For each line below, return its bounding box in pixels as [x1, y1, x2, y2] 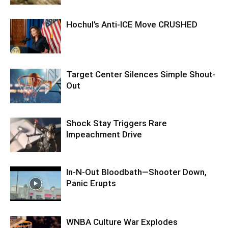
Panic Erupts [66, 178, 116, 188]
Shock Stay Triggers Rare [66, 118, 167, 128]
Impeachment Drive [66, 129, 142, 139]
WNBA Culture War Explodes [66, 216, 178, 227]
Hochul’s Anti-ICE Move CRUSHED [66, 19, 197, 30]
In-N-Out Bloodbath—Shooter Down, [66, 166, 207, 177]
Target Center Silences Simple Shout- [66, 69, 216, 79]
